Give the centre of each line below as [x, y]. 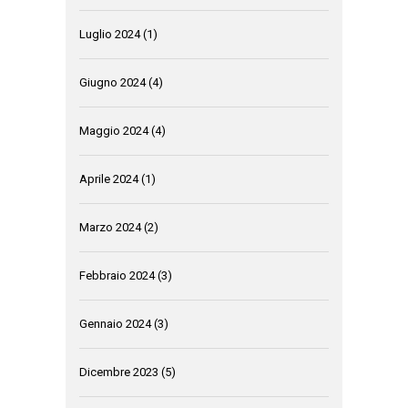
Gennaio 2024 [115, 324]
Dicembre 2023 [119, 372]
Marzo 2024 [110, 227]
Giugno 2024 [112, 82]
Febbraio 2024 [117, 275]
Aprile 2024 [109, 179]
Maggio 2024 [114, 131]
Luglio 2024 [110, 34]
